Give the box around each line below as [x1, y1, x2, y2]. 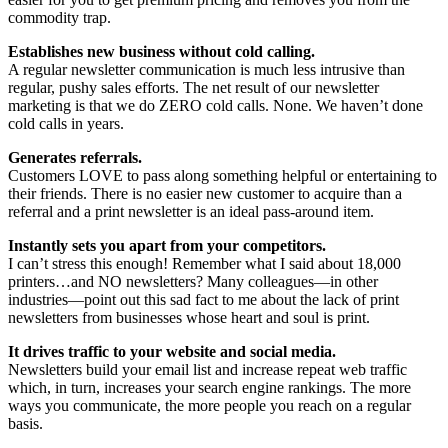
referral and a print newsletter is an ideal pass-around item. [8, 203, 374, 221]
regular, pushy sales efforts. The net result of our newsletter [8, 79, 379, 97]
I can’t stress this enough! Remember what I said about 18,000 [8, 255, 401, 273]
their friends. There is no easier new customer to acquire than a [8, 185, 402, 203]
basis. [8, 415, 43, 433]
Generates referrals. [8, 149, 142, 167]
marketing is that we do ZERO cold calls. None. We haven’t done [8, 97, 423, 115]
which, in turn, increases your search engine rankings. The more [8, 379, 411, 397]
